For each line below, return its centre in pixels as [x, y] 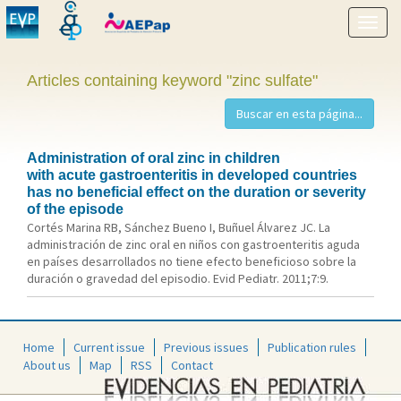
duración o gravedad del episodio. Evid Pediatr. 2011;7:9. [178, 278]
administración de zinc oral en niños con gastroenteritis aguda [193, 244]
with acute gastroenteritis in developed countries [192, 175]
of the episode [75, 209]
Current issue [109, 347]
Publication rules [312, 347]
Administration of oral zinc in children [154, 158]
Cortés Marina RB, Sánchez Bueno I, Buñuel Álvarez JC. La [179, 227]
